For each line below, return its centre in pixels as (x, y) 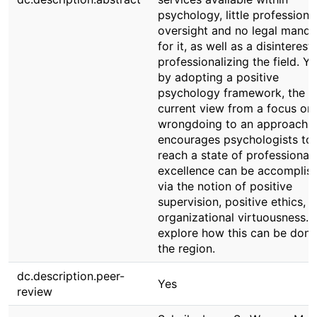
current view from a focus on (236, 108)
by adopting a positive (218, 77)
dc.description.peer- (71, 276)
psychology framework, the (231, 93)
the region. (186, 248)
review (35, 292)
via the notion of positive (225, 186)
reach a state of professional (235, 155)
